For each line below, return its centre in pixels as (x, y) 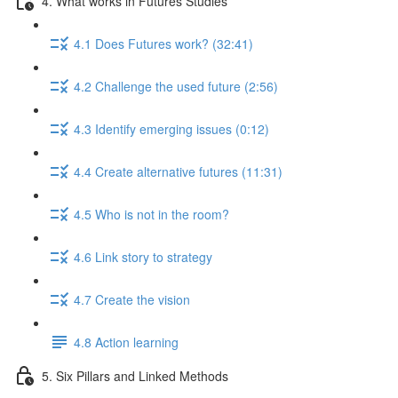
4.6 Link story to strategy (143, 256)
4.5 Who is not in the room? (151, 214)
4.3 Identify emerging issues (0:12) (171, 128)
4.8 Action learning (126, 342)
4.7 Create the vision (132, 299)
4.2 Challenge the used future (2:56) (176, 86)
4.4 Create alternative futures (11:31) (178, 171)
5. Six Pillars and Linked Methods (135, 375)
